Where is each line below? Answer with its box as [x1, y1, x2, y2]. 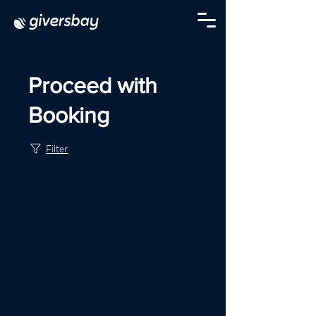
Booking [28, 102, 109, 127]
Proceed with [28, 73, 157, 97]
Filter [46, 142, 68, 154]
